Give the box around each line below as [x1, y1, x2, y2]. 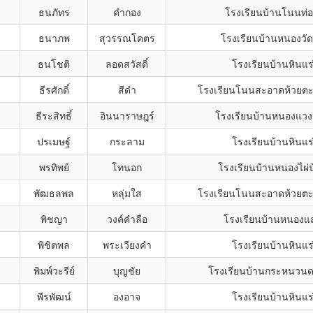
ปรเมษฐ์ [37, 134, 71, 148]
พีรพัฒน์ [36, 289, 71, 303]
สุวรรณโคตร [99, 31, 155, 45]
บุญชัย [113, 263, 140, 277]
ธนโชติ [38, 57, 70, 71]
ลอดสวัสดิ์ [105, 57, 148, 71]
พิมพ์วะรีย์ [33, 263, 75, 277]
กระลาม [109, 134, 145, 148]
